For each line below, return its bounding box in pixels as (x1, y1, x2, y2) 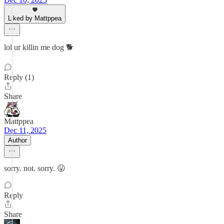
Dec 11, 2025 (4, 126, 46, 134)
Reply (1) (4, 73, 34, 81)
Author (8, 136, 27, 144)
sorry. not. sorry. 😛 (4, 164, 65, 172)
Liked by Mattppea (8, 14, 61, 22)
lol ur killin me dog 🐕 (4, 43, 73, 51)
